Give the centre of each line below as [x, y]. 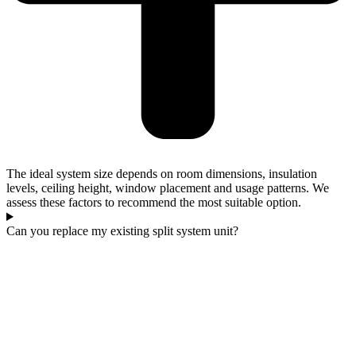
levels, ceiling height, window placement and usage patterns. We [168, 188]
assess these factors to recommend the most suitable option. [154, 203]
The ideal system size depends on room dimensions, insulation [162, 174]
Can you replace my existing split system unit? [122, 231]
